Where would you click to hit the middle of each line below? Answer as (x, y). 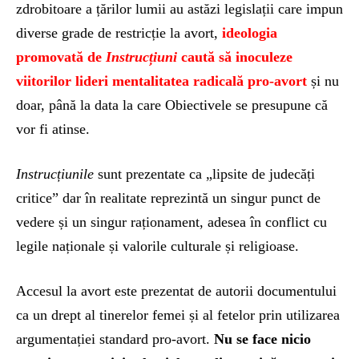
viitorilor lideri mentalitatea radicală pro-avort (161, 81)
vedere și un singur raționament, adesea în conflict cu (171, 222)
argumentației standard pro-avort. (115, 339)
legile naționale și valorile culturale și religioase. (157, 246)
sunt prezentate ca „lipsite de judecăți (206, 173)
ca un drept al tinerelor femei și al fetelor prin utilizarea (178, 315)
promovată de (61, 56)
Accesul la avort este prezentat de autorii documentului (176, 290)
